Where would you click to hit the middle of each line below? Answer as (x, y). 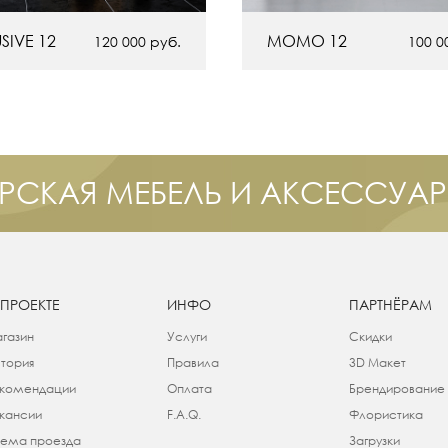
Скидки (371, 337)
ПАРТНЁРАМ (391, 305)
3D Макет (378, 363)
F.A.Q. (183, 415)
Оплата (189, 389)
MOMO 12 (307, 41)
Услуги (186, 337)
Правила (192, 363)
